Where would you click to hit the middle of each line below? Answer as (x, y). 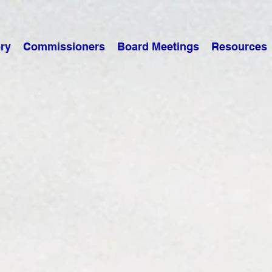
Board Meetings (158, 46)
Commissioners (64, 46)
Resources (239, 46)
